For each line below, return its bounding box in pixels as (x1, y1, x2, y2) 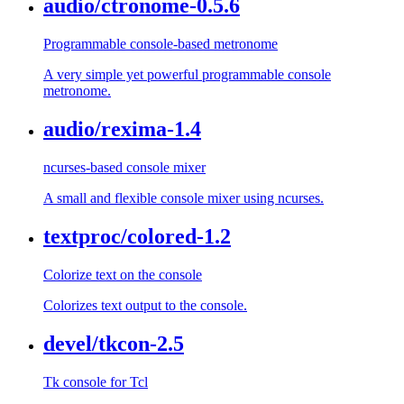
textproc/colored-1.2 (43, 225, 231, 249)
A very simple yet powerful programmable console (43, 67, 331, 83)
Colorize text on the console (43, 266, 202, 282)
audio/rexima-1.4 (43, 117, 201, 142)
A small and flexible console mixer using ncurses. (43, 190, 324, 207)
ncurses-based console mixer (43, 160, 206, 176)
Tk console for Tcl (43, 373, 148, 390)
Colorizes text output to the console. (43, 297, 247, 313)
